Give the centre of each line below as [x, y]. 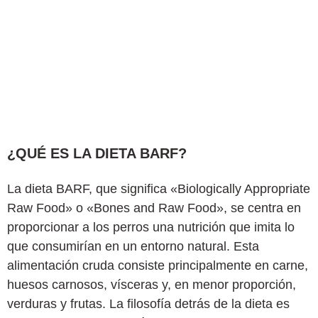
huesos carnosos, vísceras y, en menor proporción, [152, 285]
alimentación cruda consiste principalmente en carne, [158, 266]
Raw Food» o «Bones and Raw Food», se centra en [154, 208]
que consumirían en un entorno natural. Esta [133, 247]
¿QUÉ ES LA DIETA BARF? [97, 154]
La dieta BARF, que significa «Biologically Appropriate [159, 189]
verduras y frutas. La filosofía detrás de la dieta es [148, 304]
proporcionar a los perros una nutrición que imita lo [151, 227]
